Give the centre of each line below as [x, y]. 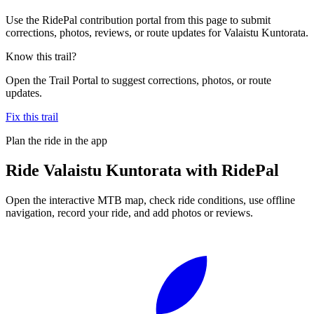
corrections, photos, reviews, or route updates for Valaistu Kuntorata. [157, 32]
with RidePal [230, 170]
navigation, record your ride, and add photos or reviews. [129, 212]
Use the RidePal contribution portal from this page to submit [138, 20]
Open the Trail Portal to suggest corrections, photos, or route [138, 80]
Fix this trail [32, 116]
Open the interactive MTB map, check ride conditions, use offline [150, 200]
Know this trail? [41, 56]
